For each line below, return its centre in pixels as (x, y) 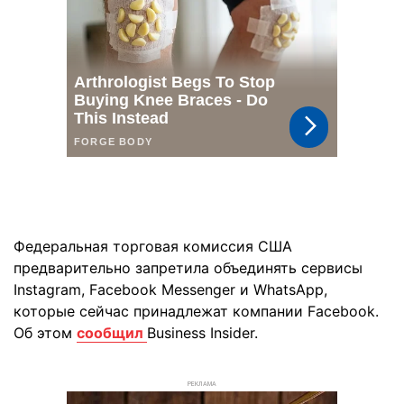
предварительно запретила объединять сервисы (188, 268)
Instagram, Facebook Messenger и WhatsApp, (170, 289)
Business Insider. (202, 333)
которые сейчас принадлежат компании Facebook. (196, 311)
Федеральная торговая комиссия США (153, 246)
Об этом (45, 333)
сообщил (112, 333)
